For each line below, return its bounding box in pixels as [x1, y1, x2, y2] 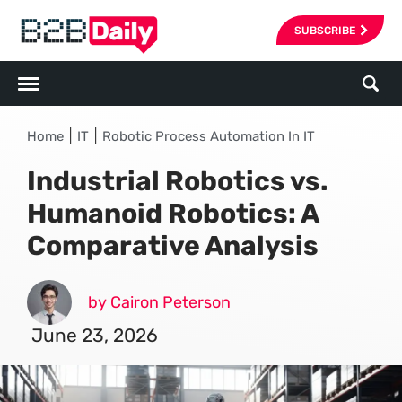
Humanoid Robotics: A [27, 197, 319, 230]
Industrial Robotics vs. [27, 165, 328, 197]
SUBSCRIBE [294, 23, 355, 37]
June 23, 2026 [31, 324, 158, 346]
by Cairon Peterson [88, 293, 231, 312]
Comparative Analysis [27, 230, 319, 262]
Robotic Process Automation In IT [102, 128, 315, 144]
